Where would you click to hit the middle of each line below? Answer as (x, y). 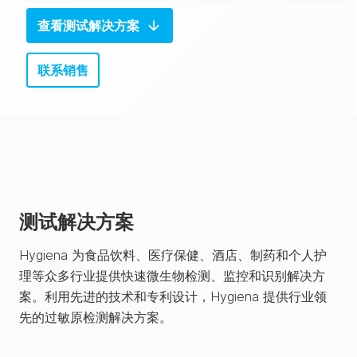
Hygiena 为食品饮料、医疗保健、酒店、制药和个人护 (173, 255)
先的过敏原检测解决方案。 (96, 317)
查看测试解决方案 (88, 25)
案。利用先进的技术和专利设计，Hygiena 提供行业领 (173, 296)
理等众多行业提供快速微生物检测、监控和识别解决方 (172, 276)
